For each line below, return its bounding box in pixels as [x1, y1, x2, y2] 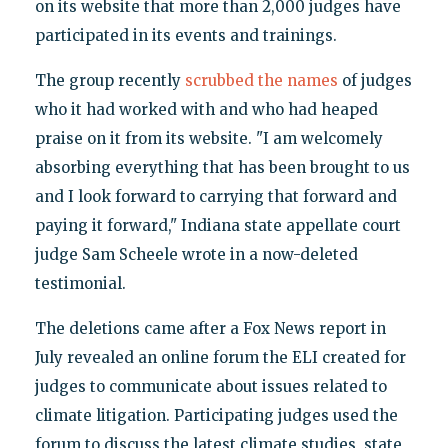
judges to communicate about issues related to [34, 377, 387, 397]
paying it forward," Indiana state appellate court [34, 216, 401, 236]
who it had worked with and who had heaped [34, 100, 378, 120]
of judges [337, 71, 412, 91]
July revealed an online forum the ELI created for [34, 348, 406, 368]
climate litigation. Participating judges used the [34, 406, 398, 426]
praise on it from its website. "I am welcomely [34, 129, 383, 149]
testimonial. [34, 274, 126, 294]
